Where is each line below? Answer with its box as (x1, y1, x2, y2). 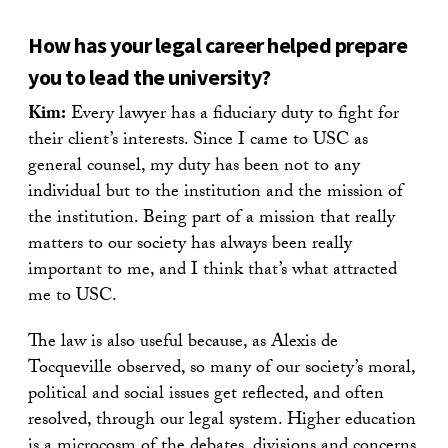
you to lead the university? (28, 62, 271, 91)
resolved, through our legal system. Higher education (28, 405, 416, 437)
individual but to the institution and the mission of (28, 177, 403, 209)
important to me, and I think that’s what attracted (28, 255, 397, 287)
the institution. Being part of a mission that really (28, 203, 395, 235)
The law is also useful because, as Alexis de (28, 327, 338, 359)
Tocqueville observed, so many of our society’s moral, (28, 353, 415, 385)
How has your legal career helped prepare (28, 30, 407, 59)
